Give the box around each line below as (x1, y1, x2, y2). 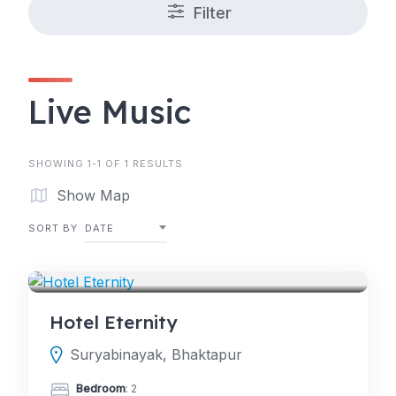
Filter (193, 4, 232, 22)
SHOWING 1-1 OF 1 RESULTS (28, 157, 183, 170)
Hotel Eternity (49, 310, 178, 333)
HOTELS (60, 253, 105, 265)
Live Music (28, 92, 191, 132)
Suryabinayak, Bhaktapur (70, 346, 243, 363)
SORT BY (28, 222, 78, 234)
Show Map (57, 187, 130, 204)
